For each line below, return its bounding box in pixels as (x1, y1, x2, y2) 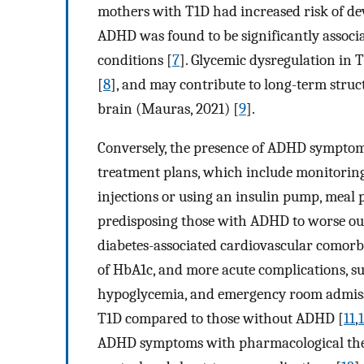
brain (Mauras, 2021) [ (97, 99, 239, 118)
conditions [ (97, 50, 172, 69)
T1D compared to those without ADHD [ (97, 310, 344, 328)
